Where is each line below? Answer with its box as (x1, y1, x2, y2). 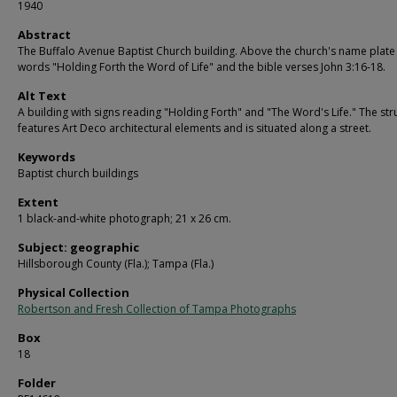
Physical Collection (18, 284, 129, 300)
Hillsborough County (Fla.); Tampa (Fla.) (18, 256, 214, 271)
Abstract (18, 27, 71, 43)
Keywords (18, 149, 75, 165)
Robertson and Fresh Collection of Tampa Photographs (18, 301, 296, 316)
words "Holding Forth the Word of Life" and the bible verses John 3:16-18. (18, 59, 385, 74)
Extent (18, 194, 58, 210)
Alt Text (18, 88, 66, 104)
